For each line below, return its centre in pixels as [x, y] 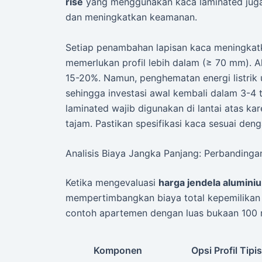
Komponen [118, 250]
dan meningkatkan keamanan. [131, 17]
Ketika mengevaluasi [112, 183]
